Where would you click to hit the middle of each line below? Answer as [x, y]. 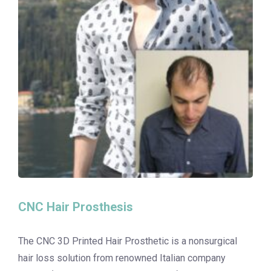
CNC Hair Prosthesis [76, 207]
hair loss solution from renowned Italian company [122, 258]
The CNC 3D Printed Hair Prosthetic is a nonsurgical [128, 241]
